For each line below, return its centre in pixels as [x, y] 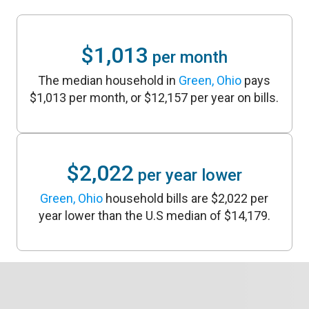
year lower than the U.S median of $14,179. [154, 216]
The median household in [109, 80]
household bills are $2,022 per [186, 199]
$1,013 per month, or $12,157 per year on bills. [154, 97]
